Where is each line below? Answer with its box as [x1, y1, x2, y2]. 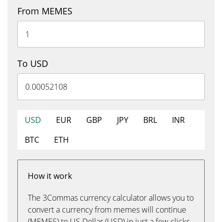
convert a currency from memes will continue [28, 204, 186, 215]
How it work [28, 170, 72, 181]
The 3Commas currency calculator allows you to [28, 192, 194, 203]
